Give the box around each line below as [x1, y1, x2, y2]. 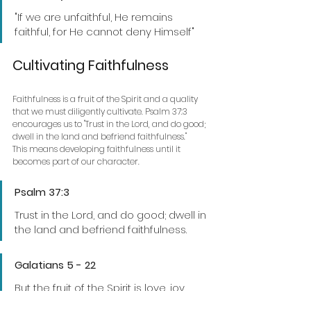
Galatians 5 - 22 [15, 257, 99, 272]
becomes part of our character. [12, 155, 140, 167]
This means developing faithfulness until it [12, 142, 183, 155]
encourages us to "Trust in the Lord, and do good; [12, 117, 208, 130]
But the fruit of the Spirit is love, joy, [15, 280, 189, 295]
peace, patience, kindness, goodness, [15, 294, 208, 310]
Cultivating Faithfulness [12, 55, 169, 75]
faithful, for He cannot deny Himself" [15, 24, 194, 39]
